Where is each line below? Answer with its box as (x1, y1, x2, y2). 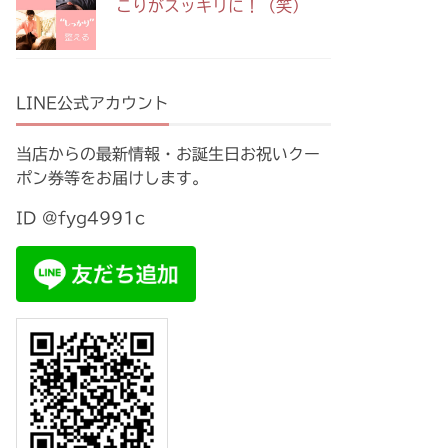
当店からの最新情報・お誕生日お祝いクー (16, 146, 320, 163)
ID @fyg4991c (16, 210, 145, 227)
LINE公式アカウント (16, 95, 169, 112)
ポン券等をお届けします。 (16, 170, 208, 187)
